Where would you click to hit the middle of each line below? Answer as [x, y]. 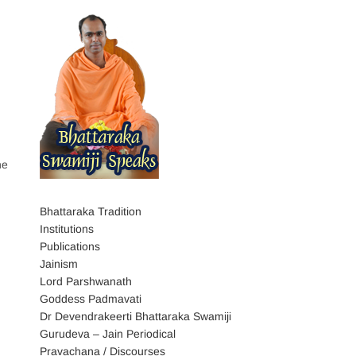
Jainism [59, 264]
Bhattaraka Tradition [91, 211]
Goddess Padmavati [91, 299]
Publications [70, 246]
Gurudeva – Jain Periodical [108, 334]
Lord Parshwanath [86, 281]
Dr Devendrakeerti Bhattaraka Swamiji [135, 316]
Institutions [67, 229]
